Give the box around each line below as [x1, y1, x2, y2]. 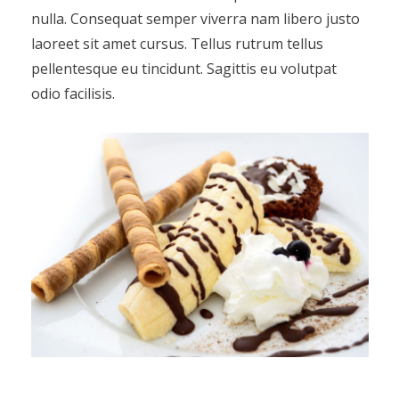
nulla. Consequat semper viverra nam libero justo [30, 8, 360, 28]
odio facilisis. [30, 83, 115, 103]
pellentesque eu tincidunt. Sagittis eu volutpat [30, 58, 337, 78]
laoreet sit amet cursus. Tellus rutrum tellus [30, 33, 323, 53]
